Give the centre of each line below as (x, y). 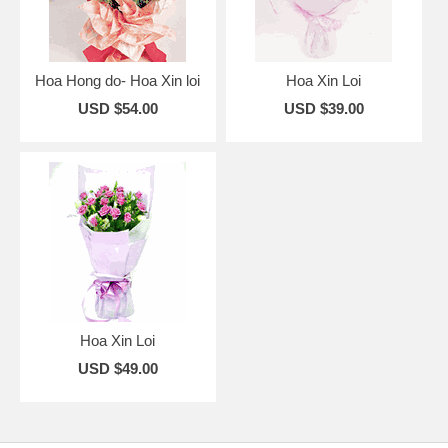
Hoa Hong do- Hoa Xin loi (118, 80)
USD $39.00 (323, 108)
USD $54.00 (117, 108)
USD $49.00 (117, 368)
